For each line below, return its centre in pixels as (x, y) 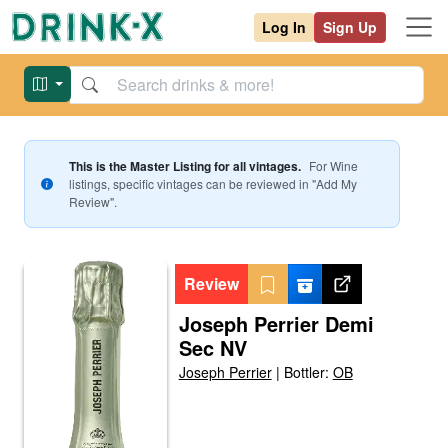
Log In (284, 26)
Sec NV (212, 347)
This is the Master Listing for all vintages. (184, 166)
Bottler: (308, 372)
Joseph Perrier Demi (276, 323)
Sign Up (350, 26)
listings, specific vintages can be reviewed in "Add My (212, 183)
